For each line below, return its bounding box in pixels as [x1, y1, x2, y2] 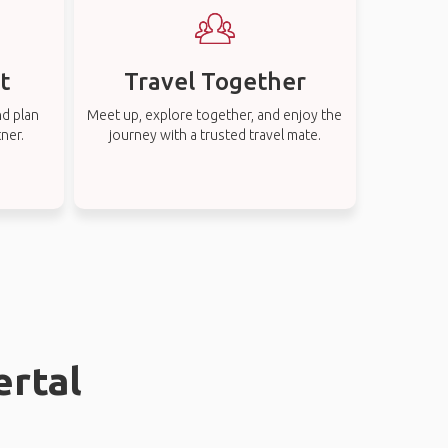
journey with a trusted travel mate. [108, 127, 321, 143]
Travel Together [123, 68, 306, 95]
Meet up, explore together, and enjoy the [87, 107, 343, 123]
